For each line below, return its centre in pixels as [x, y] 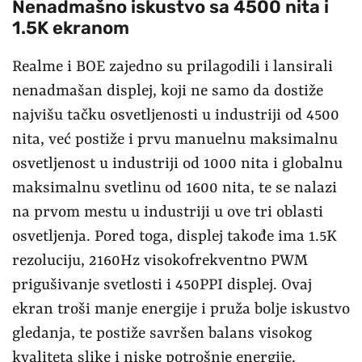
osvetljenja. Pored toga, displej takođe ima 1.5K [175, 236]
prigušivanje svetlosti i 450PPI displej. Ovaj [162, 285]
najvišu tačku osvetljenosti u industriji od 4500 [176, 115]
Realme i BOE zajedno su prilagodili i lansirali [173, 67]
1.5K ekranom [71, 27]
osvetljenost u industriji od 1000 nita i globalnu [177, 164]
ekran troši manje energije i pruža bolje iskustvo [181, 309]
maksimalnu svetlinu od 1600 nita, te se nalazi [175, 188]
